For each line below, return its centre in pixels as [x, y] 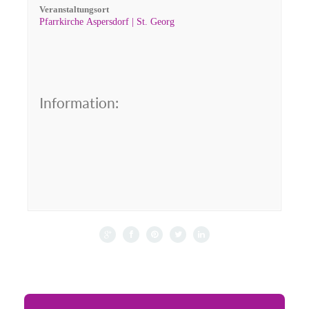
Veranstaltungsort [74, 9]
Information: [79, 103]
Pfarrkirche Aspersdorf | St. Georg [107, 21]
